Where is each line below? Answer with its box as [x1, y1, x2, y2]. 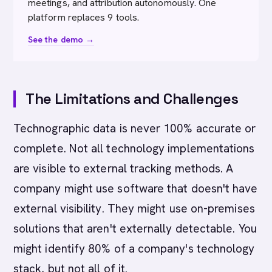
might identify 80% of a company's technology [13, 241, 255, 256]
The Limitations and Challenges [25, 89, 239, 108]
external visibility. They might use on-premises [13, 201, 255, 216]
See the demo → [28, 34, 95, 45]
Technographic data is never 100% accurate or [13, 121, 256, 136]
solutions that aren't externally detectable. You [13, 221, 257, 236]
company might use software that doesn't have [13, 181, 258, 196]
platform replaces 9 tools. [28, 11, 140, 24]
